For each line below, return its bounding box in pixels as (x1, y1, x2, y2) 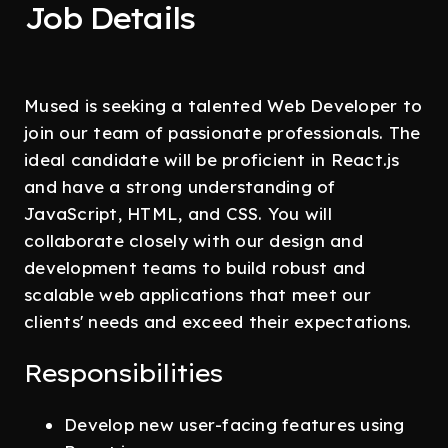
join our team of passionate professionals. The (24, 122, 421, 143)
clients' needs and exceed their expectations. (24, 311, 412, 332)
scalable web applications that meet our (24, 284, 371, 305)
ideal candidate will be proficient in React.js (24, 149, 400, 170)
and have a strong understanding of (24, 176, 336, 197)
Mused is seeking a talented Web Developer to (24, 95, 422, 116)
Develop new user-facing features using (64, 414, 405, 435)
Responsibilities (24, 358, 222, 388)
